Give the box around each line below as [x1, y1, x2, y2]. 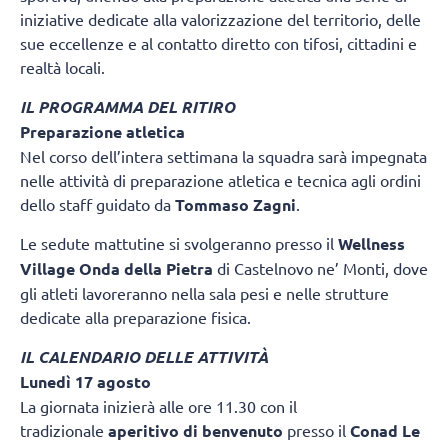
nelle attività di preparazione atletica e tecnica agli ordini [20, 169, 421, 190]
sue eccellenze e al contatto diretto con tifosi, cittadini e [20, 33, 417, 54]
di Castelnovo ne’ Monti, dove [213, 258, 428, 279]
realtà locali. [20, 57, 105, 78]
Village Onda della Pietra [20, 258, 213, 280]
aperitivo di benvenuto [108, 419, 283, 441]
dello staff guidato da [20, 193, 175, 214]
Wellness [338, 233, 405, 255]
